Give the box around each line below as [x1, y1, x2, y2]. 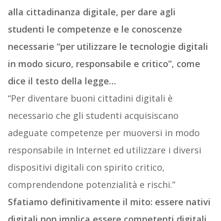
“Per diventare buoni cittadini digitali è [7, 92, 173, 105]
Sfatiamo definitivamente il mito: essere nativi [7, 196, 211, 208]
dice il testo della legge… [7, 75, 116, 87]
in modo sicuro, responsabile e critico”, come [7, 58, 200, 70]
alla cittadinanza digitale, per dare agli [7, 6, 176, 18]
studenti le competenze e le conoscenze [7, 23, 182, 36]
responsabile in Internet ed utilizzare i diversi [7, 144, 201, 156]
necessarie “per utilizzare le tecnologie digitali [7, 40, 208, 53]
